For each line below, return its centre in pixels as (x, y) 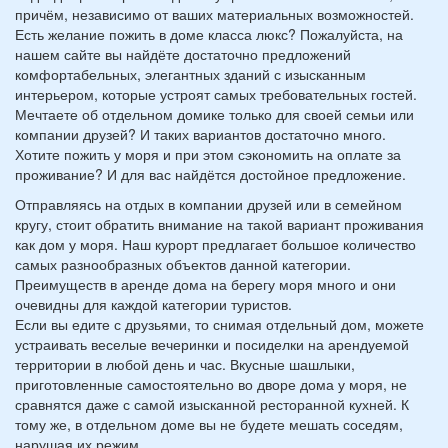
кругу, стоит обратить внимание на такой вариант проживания (219, 224)
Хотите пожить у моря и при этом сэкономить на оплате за (208, 154)
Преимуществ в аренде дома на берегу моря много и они (205, 284)
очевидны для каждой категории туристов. (153, 304)
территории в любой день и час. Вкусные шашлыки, (185, 364)
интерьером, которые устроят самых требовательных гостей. (216, 94)
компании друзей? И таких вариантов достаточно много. (200, 134)
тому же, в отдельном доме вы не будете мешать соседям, (209, 424)
